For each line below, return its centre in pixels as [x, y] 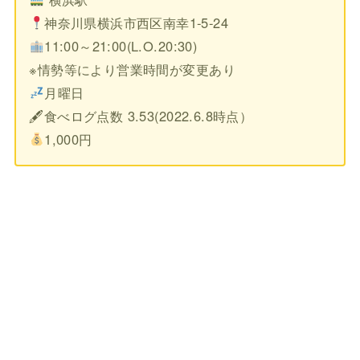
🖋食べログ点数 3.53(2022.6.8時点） [141, 116]
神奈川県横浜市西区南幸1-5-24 [137, 23]
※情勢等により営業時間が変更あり [132, 70]
